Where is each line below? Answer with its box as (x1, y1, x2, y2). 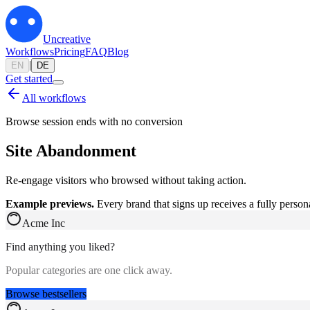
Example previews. (6, 197, 94, 210)
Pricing (54, 46, 85, 57)
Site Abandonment (6, 141, 136, 160)
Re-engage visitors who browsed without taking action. (6, 174, 246, 186)
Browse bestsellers (6, 287, 86, 300)
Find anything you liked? (6, 240, 115, 253)
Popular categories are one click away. (6, 264, 172, 276)
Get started (6, 73, 53, 84)
